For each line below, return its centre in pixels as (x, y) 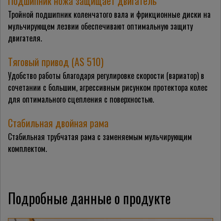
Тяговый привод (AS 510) (56, 62)
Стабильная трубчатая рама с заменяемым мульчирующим (100, 137)
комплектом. (27, 149)
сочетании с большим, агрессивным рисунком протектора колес (108, 88)
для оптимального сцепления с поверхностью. (81, 99)
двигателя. (25, 38)
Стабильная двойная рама (58, 123)
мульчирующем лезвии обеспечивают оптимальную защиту (100, 26)
